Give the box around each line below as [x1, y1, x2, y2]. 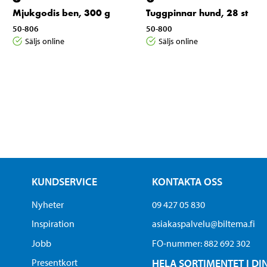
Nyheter [31, 198, 64, 210]
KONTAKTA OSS [152, 174, 223, 188]
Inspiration [31, 218, 74, 230]
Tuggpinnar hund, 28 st [145, 6, 248, 19]
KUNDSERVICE [31, 174, 97, 188]
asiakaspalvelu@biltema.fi [152, 218, 256, 230]
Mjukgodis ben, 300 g [12, 6, 110, 19]
